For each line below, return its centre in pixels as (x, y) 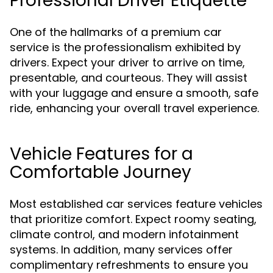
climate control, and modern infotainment (124, 234)
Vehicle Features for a (101, 154)
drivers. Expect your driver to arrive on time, (127, 62)
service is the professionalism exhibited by (125, 47)
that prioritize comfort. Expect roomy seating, (133, 219)
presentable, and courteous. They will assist (129, 78)
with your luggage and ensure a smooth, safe (134, 93)
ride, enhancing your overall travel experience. (134, 108)
